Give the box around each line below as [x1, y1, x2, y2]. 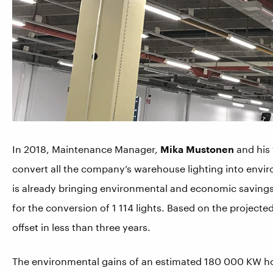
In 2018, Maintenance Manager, [12, 143, 160, 155]
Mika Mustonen [160, 143, 236, 155]
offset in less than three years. [12, 221, 151, 233]
